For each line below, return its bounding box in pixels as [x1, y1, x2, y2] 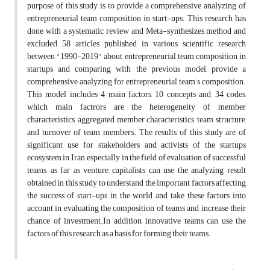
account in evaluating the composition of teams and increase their [27, 200, 246, 217]
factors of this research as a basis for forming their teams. [27, 225, 211, 242]
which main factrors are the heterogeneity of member [27, 99, 246, 116]
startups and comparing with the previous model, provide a [27, 61, 246, 78]
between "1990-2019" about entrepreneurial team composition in [27, 48, 246, 65]
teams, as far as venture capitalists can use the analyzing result [27, 162, 246, 179]
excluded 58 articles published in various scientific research [27, 36, 246, 52]
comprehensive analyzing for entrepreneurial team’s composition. [27, 74, 246, 90]
